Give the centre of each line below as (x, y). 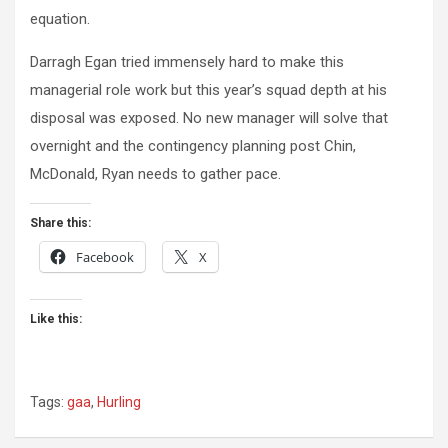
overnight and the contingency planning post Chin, (193, 146)
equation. (60, 19)
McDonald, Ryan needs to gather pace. (155, 174)
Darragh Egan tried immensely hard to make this (187, 62)
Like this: (56, 319)
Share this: (60, 223)
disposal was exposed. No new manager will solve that (209, 118)
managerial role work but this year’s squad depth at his (208, 90)
